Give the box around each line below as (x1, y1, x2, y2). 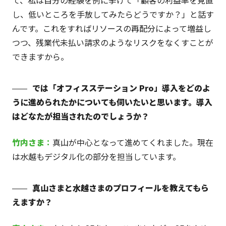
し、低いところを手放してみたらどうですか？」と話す (12, 8, 214, 20)
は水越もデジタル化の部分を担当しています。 (12, 150, 181, 162)
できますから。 (12, 50, 69, 63)
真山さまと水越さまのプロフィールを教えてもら (32, 181, 209, 194)
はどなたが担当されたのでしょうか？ (12, 109, 149, 122)
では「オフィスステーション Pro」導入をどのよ (32, 81, 210, 94)
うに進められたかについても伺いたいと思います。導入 (12, 95, 212, 108)
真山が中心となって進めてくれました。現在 (52, 136, 213, 148)
